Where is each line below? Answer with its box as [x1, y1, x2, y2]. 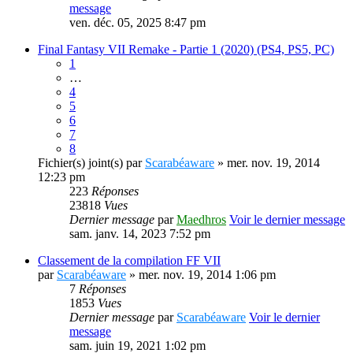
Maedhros [176, 213, 226, 226]
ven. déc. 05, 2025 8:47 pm [69, 16, 206, 29]
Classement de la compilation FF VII [38, 254, 221, 267]
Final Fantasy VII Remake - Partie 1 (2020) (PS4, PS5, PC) [38, 43, 334, 56]
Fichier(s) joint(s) [38, 156, 123, 169]
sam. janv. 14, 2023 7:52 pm [69, 227, 210, 240]
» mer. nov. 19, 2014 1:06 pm [126, 268, 276, 281]
